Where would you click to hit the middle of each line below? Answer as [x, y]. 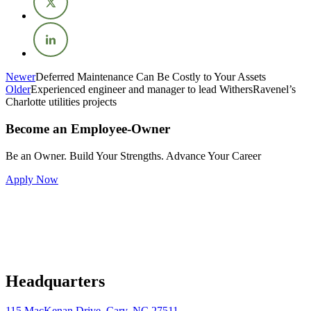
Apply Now [32, 179]
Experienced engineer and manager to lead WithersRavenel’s [163, 90]
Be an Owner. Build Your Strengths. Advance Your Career [133, 155]
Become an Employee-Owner [88, 128]
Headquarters [55, 281]
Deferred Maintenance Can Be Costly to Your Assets [151, 77]
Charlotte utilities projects [61, 102]
